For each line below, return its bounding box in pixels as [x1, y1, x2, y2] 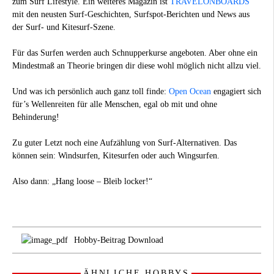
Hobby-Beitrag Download [74, 235, 163, 245]
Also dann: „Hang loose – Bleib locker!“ [12, 176, 152, 186]
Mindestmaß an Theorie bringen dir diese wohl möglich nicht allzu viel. [12, 61, 261, 70]
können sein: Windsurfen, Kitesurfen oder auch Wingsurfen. [12, 150, 220, 160]
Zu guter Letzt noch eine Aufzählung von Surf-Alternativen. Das [12, 138, 237, 147]
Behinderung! [12, 112, 59, 122]
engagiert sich [211, 86, 261, 96]
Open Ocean [169, 86, 211, 96]
